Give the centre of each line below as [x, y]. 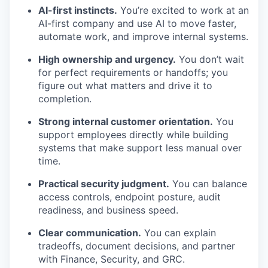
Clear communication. [90, 233]
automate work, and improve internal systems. [143, 36]
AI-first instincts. [78, 10]
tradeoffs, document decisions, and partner [137, 246]
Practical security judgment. [104, 184]
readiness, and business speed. [108, 210]
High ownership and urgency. [107, 59]
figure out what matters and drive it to [125, 86]
